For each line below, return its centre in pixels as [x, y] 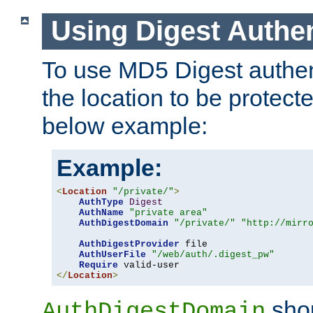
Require [99, 265]
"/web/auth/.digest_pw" [213, 254]
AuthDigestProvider [129, 244]
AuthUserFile [112, 254]
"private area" [168, 212]
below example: [125, 125]
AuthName [101, 212]
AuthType [101, 202]
